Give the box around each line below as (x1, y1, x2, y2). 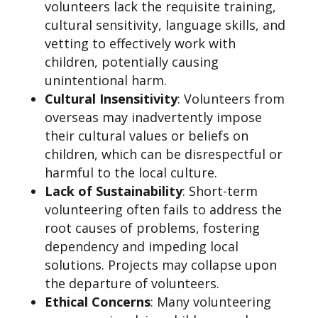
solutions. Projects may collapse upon (44, 256, 277, 273)
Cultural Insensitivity (44, 90, 177, 107)
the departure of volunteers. (44, 275, 219, 292)
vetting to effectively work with (44, 35, 236, 52)
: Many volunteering (150, 293, 271, 310)
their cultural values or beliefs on (44, 127, 248, 144)
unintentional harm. (44, 72, 167, 89)
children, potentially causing (44, 53, 219, 70)
